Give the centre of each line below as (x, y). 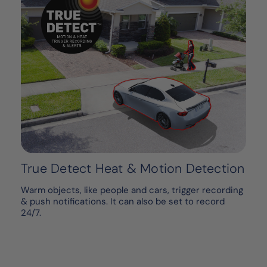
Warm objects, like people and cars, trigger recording (132, 190)
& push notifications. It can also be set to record (123, 202)
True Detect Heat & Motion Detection (133, 169)
